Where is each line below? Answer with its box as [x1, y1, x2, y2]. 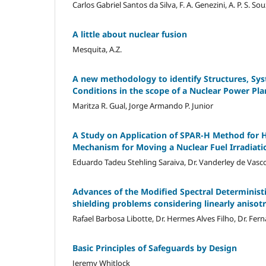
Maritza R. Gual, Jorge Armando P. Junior [72, 100, 213, 111]
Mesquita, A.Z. [72, 43, 122, 55]
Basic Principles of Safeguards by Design [72, 242, 237, 254]
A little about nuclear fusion [72, 28, 187, 40]
